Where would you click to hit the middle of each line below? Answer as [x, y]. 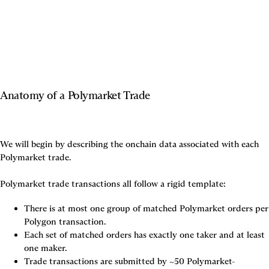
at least [251, 235]
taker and [215, 235]
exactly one [171, 235]
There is [41, 208]
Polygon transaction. [65, 222]
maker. [53, 248]
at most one [81, 208]
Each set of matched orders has [86, 235]
